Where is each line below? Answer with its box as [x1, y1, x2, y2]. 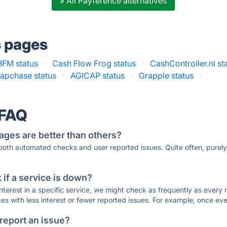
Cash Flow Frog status [52, 58, 136, 68]
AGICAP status [70, 70, 125, 81]
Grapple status [139, 70, 194, 81]
